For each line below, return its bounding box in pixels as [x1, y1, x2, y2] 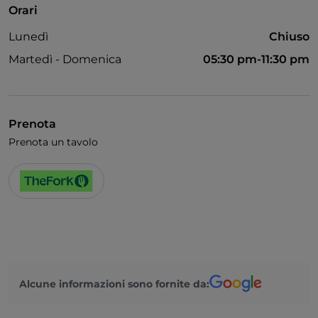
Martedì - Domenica [9, 53, 121, 67]
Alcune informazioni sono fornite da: [19, 277, 209, 290]
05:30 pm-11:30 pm [203, 53, 309, 67]
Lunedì [9, 30, 48, 44]
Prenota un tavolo [9, 136, 98, 149]
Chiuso [269, 30, 309, 44]
